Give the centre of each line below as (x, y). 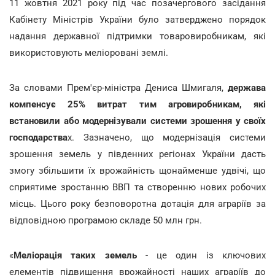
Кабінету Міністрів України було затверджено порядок (137, 19)
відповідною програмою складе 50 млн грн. (106, 220)
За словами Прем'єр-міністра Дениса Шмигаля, (118, 87)
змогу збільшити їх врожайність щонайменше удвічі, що (137, 170)
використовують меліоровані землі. (89, 52)
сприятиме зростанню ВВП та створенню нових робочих (137, 187)
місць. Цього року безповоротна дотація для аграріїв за (137, 203)
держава (247, 87)
